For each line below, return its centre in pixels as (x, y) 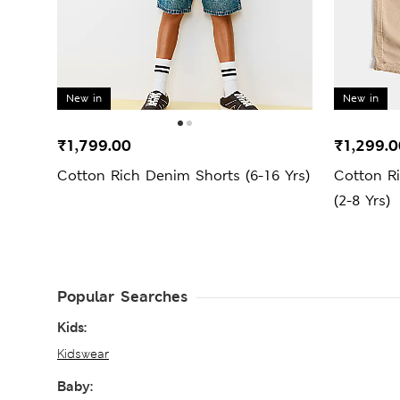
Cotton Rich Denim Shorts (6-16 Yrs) (183, 175)
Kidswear (83, 353)
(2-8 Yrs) (362, 200)
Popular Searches (122, 296)
